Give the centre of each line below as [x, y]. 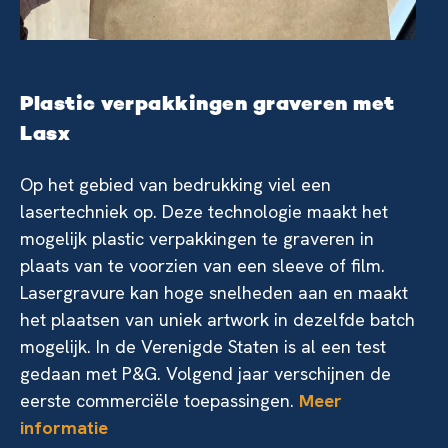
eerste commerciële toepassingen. [159, 401]
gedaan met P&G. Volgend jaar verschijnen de [205, 374]
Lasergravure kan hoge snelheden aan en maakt [214, 293]
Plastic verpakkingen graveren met [207, 106]
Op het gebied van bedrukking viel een [175, 185]
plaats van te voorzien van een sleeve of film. [202, 266]
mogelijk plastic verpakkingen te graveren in [197, 239]
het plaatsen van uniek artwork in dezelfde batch [217, 320]
